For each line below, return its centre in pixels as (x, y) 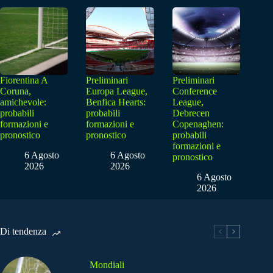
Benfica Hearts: (116, 102)
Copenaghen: (198, 124)
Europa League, (117, 91)
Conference (194, 91)
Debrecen (191, 113)
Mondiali (107, 264)
